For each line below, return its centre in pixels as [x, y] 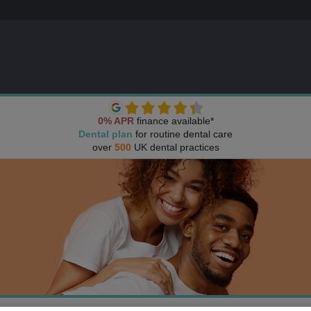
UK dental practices [175, 147]
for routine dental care [183, 134]
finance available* [174, 121]
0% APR [116, 121]
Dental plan [106, 134]
